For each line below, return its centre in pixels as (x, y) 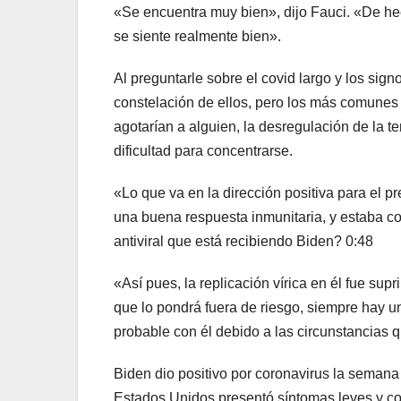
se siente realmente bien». (197, 36)
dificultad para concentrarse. (203, 150)
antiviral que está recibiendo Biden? (230, 241)
